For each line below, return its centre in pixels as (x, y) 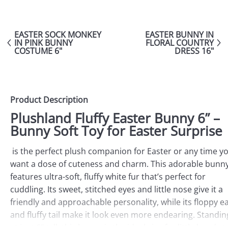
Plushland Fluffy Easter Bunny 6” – (115, 119)
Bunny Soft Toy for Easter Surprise (116, 131)
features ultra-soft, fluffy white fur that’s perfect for (108, 177)
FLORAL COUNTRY (180, 43)
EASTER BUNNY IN (179, 35)
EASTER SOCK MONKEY (58, 35)
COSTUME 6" (38, 51)
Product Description (49, 100)
